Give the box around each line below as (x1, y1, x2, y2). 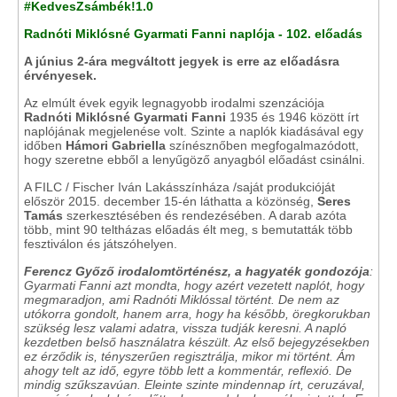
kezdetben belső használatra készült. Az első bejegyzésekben (24, 335, 370, 349)
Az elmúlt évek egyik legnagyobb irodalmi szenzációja (24, 96, 324, 110)
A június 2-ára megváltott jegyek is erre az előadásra (24, 54, 339, 68)
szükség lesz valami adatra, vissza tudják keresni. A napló (24, 321, 346, 335)
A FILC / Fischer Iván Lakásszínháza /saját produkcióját (24, 180, 335, 194)
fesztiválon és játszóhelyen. (24, 237, 177, 251)
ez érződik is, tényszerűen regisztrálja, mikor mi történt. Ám (24, 349, 355, 363)
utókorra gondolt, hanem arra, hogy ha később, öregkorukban (24, 307, 370, 321)
